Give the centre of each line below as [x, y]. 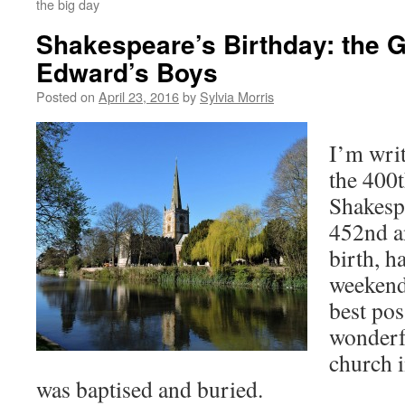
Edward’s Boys [127, 72]
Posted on [66, 96]
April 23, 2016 [139, 96]
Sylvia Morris [237, 96]
